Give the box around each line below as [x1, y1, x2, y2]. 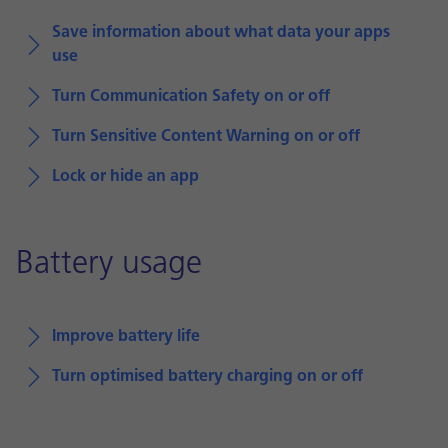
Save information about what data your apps [52, 25, 390, 41]
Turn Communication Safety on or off [52, 89, 330, 105]
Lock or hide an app [52, 169, 199, 185]
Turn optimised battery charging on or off [52, 369, 363, 385]
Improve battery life [52, 329, 200, 345]
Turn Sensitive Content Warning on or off [52, 129, 360, 145]
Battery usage [16, 249, 202, 281]
